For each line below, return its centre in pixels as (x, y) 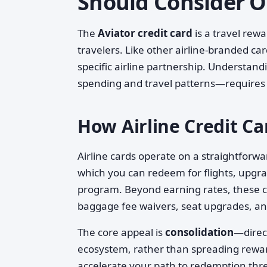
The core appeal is (121, 232)
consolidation (199, 232)
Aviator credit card (145, 33)
